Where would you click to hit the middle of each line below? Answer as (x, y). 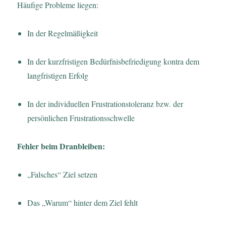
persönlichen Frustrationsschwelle (81, 118)
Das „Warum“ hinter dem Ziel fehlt (83, 202)
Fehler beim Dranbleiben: (61, 146)
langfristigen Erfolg (58, 75)
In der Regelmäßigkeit (63, 33)
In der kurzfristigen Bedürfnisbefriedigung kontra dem (114, 61)
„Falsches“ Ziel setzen (63, 174)
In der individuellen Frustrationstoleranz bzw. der (105, 103)
